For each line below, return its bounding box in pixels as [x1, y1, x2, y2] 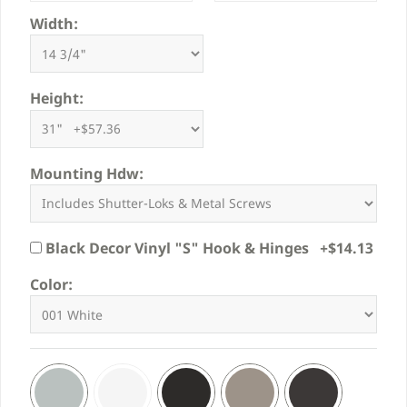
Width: [30, 14, 78, 35]
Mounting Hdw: [30, 163, 144, 184]
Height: [30, 88, 84, 109]
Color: [30, 274, 73, 295]
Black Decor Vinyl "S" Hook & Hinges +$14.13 [42, 238, 373, 258]
